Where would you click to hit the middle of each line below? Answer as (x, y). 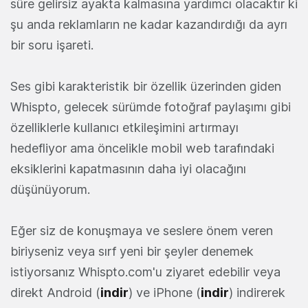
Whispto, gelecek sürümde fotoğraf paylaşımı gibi (151, 107)
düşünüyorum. (50, 190)
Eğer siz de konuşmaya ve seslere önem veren (142, 231)
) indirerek (257, 293)
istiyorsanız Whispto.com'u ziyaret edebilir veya (145, 272)
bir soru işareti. (52, 45)
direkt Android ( (55, 293)
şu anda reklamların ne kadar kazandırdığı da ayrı (149, 25)
